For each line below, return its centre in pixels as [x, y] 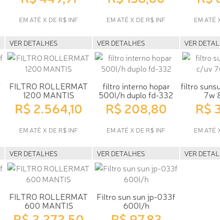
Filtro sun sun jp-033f [136, 196]
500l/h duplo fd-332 [136, 94]
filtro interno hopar [136, 85]
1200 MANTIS [49, 94]
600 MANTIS [49, 205]
